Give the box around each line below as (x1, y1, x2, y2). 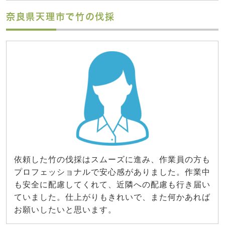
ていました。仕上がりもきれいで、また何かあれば (14, 192, 210, 201)
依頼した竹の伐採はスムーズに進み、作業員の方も (14, 155, 210, 164)
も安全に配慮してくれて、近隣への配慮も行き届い (14, 180, 210, 189)
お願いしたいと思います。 (14, 205, 117, 214)
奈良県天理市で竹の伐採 (6, 12, 115, 21)
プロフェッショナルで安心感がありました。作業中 (14, 167, 210, 176)
